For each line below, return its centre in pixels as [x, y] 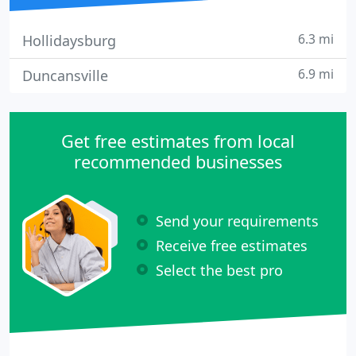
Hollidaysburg [69, 41]
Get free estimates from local [178, 141]
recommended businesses [178, 162]
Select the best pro [219, 270]
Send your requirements [237, 221]
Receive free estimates [232, 245]
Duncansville [65, 75]
